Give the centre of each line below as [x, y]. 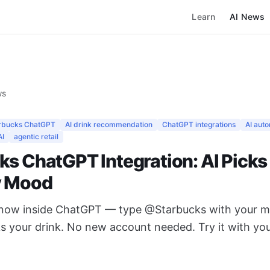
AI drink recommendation [109, 124]
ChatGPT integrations [199, 124]
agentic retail [36, 137]
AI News [247, 17]
